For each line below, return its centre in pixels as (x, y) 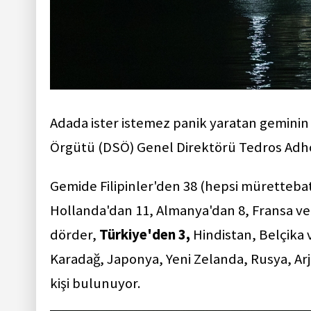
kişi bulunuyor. (95, 284)
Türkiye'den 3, (145, 235)
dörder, (75, 235)
